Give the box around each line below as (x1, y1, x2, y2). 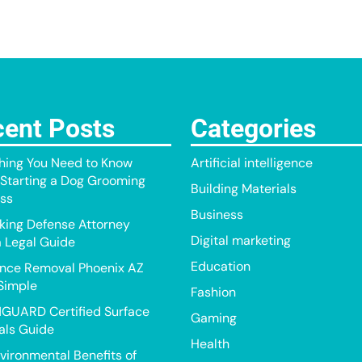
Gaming (191, 309, 237, 326)
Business (191, 206, 243, 223)
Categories (191, 113, 316, 144)
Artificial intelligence (191, 154, 313, 171)
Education (191, 258, 250, 275)
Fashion (191, 284, 236, 301)
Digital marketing (191, 232, 291, 249)
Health (191, 335, 229, 352)
